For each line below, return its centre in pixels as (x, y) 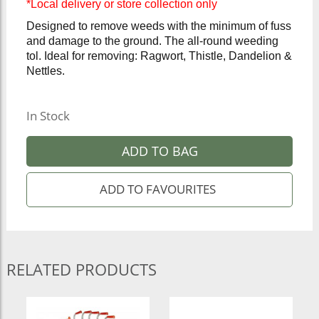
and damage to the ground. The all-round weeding (152, 41)
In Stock (48, 115)
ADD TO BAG (159, 151)
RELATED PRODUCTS (81, 269)
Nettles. (45, 71)
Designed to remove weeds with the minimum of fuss (158, 26)
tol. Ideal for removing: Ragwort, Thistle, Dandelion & (159, 56)
